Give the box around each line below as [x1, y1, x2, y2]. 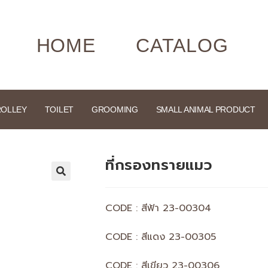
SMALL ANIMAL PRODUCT [156, 105, 255, 114]
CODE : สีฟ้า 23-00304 [105, 201, 211, 215]
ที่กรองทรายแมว [105, 154, 212, 176]
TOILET [44, 105, 74, 114]
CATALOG [136, 35, 229, 56]
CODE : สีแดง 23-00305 [105, 230, 216, 244]
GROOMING [92, 105, 138, 114]
